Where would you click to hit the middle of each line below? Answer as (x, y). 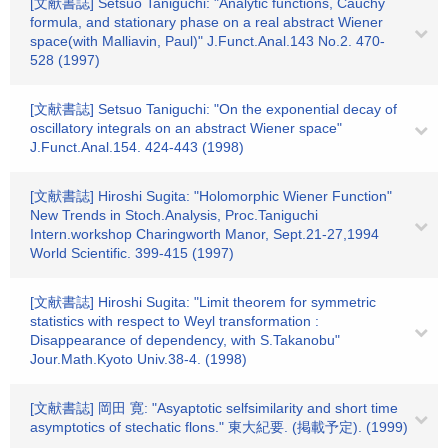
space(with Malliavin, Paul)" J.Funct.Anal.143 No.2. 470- (207, 41)
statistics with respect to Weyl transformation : (174, 321)
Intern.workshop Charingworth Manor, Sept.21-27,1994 (204, 234)
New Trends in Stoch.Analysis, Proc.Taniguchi (174, 215)
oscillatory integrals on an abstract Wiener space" (186, 128)
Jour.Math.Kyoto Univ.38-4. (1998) (138, 359)
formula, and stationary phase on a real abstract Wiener (206, 22)
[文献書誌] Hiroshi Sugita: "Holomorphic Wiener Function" (211, 196)
